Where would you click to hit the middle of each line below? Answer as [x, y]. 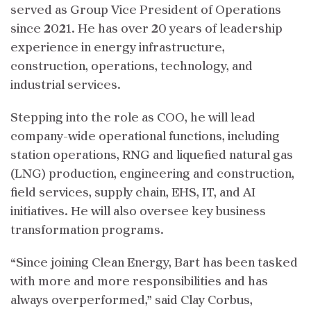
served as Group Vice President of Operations [146, 10]
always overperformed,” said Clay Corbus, [132, 301]
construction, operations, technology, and [132, 67]
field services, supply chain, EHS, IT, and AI [133, 193]
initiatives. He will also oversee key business [138, 212]
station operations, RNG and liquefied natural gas [152, 155]
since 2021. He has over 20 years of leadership [146, 29]
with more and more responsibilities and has [139, 282]
